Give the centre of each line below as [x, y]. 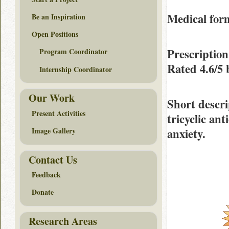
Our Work [52, 98]
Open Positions [55, 34]
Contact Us [53, 159]
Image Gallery [54, 131]
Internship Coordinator [76, 69]
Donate [43, 192]
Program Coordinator [73, 52]
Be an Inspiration [59, 17]
